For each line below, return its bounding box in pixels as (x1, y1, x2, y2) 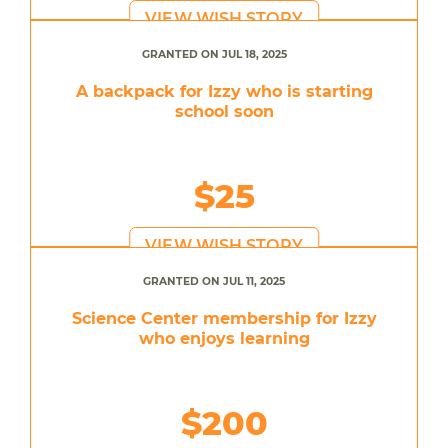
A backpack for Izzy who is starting (75, 81, 373, 101)
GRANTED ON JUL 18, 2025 (141, 47, 287, 61)
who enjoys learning (138, 328, 310, 348)
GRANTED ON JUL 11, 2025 (143, 274, 285, 288)
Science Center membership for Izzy (71, 308, 377, 328)
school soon (174, 101, 274, 121)
